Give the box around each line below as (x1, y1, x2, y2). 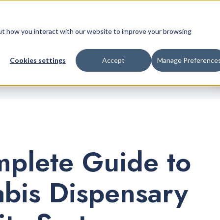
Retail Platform (35, 14, 90, 27)
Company (168, 14, 204, 27)
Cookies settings (10, 56, 66, 65)
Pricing (115, 14, 143, 27)
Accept (102, 56, 125, 65)
